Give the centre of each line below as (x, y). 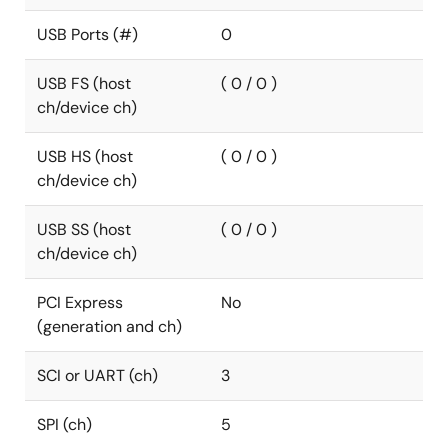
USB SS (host (84, 229)
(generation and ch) (109, 326)
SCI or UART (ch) (97, 375)
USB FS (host (84, 83)
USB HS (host (85, 156)
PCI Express (80, 302)
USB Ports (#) (87, 34)
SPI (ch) (64, 424)
